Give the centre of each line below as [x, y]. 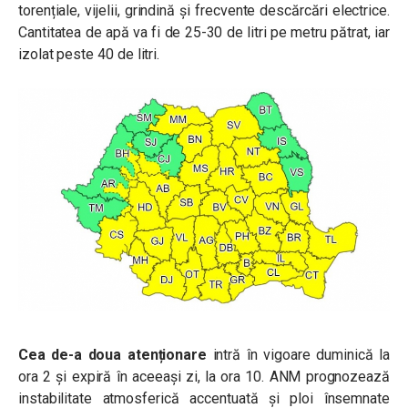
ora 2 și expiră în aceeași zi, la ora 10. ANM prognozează [204, 376]
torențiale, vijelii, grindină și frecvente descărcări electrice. [204, 10]
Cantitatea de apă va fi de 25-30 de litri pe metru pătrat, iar [204, 32]
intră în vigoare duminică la [298, 354]
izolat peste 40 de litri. [91, 54]
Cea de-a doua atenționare [113, 354]
